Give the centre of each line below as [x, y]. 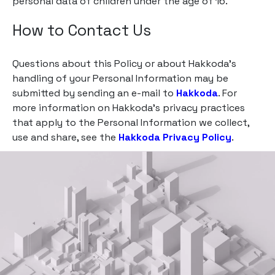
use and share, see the [65, 137]
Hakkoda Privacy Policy [175, 137]
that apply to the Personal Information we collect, [131, 122]
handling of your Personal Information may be [120, 78]
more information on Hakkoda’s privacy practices [129, 108]
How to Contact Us [82, 30]
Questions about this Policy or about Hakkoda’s [124, 64]
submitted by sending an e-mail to [94, 93]
